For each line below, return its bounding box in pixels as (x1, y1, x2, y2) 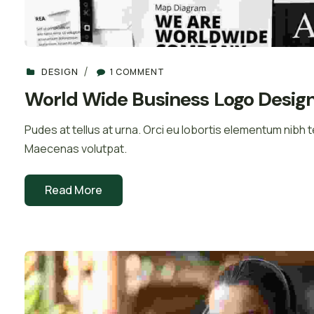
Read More (44, 182, 102, 198)
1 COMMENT (109, 66, 165, 78)
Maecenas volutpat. (25, 140, 127, 156)
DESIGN (41, 65, 79, 78)
